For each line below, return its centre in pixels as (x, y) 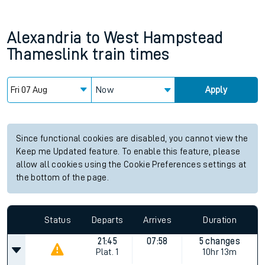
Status (57, 220)
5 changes (219, 241)
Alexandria (45, 38)
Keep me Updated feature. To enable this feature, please (128, 152)
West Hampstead (164, 38)
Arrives (157, 220)
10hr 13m (220, 252)
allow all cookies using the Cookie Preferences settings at (131, 165)
